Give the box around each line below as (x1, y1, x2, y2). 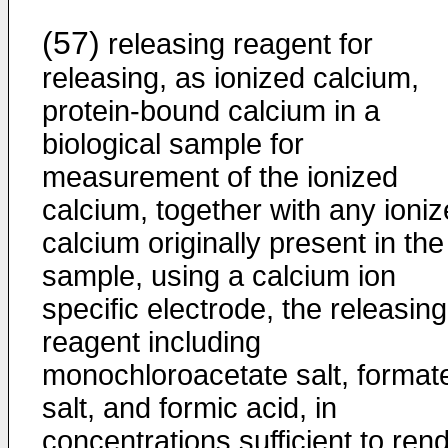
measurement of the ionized (42, 161, 398, 193)
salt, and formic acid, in (42, 392, 337, 424)
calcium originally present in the (42, 227, 444, 259)
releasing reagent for (100, 28, 373, 60)
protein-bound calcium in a (42, 95, 380, 127)
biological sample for (42, 128, 304, 160)
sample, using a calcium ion (42, 260, 396, 292)
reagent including (42, 326, 261, 358)
